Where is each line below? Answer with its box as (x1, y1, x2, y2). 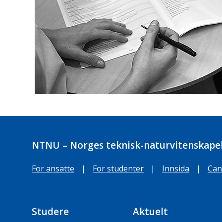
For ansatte (32, 163, 74, 174)
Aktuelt (133, 205, 168, 219)
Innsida (162, 163, 189, 174)
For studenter (93, 163, 144, 174)
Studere (32, 205, 69, 219)
